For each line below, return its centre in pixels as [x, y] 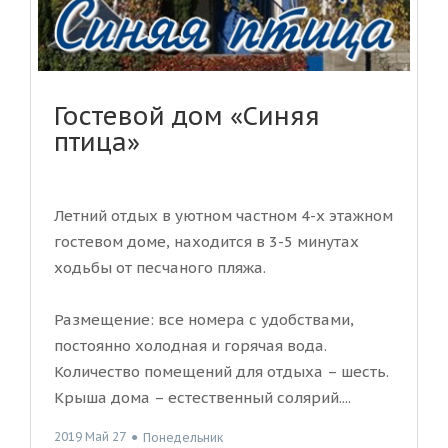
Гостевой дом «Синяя [187, 116]
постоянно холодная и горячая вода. [190, 346]
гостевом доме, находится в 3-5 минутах [206, 242]
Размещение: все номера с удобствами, [204, 320]
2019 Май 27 [90, 437]
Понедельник [183, 437]
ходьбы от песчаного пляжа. [160, 268]
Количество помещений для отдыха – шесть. [221, 372]
